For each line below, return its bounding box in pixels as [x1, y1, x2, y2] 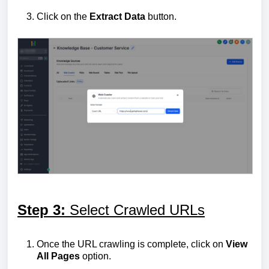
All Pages [37, 250, 80, 261]
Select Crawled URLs [70, 201, 205, 218]
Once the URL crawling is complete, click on [37, 238, 226, 249]
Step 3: [17, 201, 70, 218]
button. [145, 11, 177, 22]
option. [80, 250, 111, 261]
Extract [89, 11, 124, 22]
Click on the [37, 11, 89, 22]
